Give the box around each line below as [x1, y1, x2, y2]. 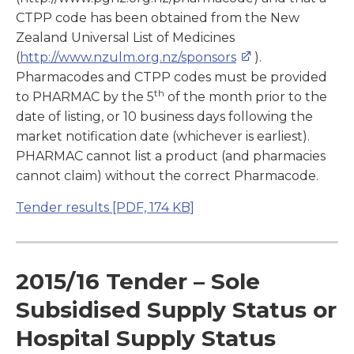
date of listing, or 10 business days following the [16, 109, 313, 125]
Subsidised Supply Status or [16, 296, 337, 324]
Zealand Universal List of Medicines [16, 30, 235, 46]
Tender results [16, 200, 109, 216]
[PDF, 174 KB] [109, 200, 194, 216]
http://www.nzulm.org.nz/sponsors [20, 50, 236, 66]
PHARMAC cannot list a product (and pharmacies [16, 149, 326, 164]
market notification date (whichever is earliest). [16, 129, 310, 145]
